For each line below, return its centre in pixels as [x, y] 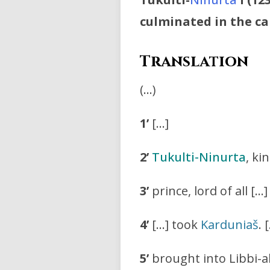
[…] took [175, 225]
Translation [194, 62]
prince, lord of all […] [208, 191]
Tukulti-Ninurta [199, 157]
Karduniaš [230, 225]
